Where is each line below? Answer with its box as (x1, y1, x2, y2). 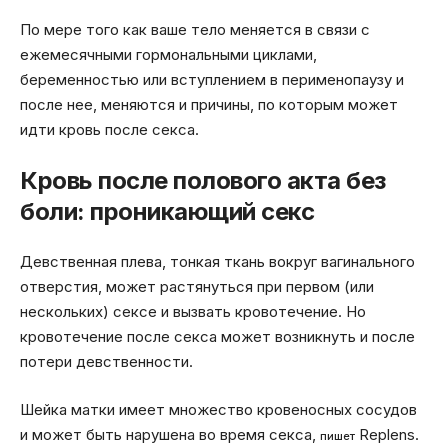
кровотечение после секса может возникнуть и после (20, 327, 415, 347)
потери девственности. (20, 352, 193, 372)
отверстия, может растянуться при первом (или (20, 277, 374, 297)
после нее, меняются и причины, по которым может (20, 95, 398, 115)
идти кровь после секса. (20, 120, 199, 140)
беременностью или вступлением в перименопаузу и (20, 70, 404, 90)
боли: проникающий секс (20, 196, 314, 226)
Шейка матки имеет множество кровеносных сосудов (20, 399, 417, 419)
